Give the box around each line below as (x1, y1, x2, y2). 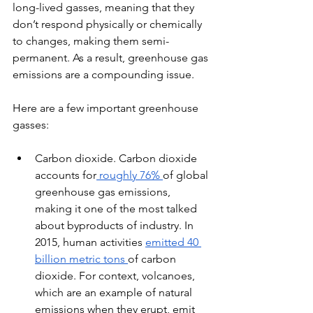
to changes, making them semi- (13, 34, 169, 48)
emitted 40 (145, 235, 201, 249)
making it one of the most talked (35, 202, 200, 215)
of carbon (128, 252, 179, 265)
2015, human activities (35, 235, 145, 249)
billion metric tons (35, 252, 128, 265)
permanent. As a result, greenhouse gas (13, 51, 211, 64)
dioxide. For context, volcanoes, (35, 269, 198, 282)
